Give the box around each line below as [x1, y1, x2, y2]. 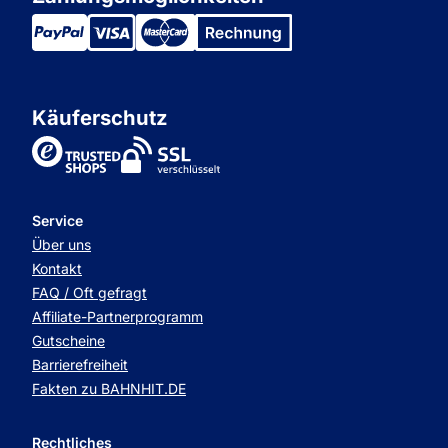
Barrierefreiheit [32, 356, 128, 374]
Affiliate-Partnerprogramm [32, 308, 203, 326]
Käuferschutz [32, 104, 168, 130]
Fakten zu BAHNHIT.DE [32, 380, 186, 398]
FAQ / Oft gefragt [32, 284, 147, 302]
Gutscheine [32, 332, 105, 350]
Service [32, 212, 83, 230]
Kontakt [32, 260, 82, 278]
